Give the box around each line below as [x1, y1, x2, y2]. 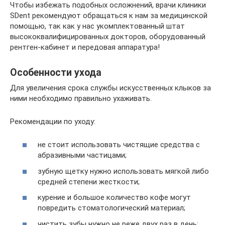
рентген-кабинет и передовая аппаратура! [10, 42, 160, 52]
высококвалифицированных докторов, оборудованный [10, 32, 205, 41]
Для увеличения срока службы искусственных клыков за [10, 83, 211, 92]
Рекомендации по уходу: [10, 117, 95, 126]
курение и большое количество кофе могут [38, 193, 191, 202]
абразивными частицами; [38, 151, 127, 160]
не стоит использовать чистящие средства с [38, 140, 200, 149]
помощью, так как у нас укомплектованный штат [10, 21, 185, 31]
